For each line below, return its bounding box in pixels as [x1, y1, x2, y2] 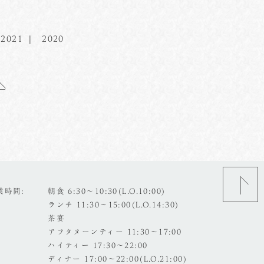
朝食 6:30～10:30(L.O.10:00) [48, 187, 166, 195]
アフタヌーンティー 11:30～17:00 [48, 228, 182, 236]
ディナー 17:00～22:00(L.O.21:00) [48, 255, 187, 263]
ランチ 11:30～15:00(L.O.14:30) [48, 201, 180, 209]
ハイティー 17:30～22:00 [48, 242, 148, 249]
